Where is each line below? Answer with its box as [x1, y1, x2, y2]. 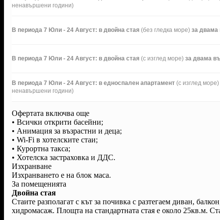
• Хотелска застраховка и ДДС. [12, 153, 115, 162]
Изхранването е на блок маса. [12, 170, 111, 179]
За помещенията [12, 179, 66, 188]
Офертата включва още [12, 109, 89, 117]
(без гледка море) [141, 26, 190, 33]
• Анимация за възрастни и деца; [12, 126, 122, 135]
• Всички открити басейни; [12, 117, 103, 126]
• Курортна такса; [12, 144, 70, 153]
